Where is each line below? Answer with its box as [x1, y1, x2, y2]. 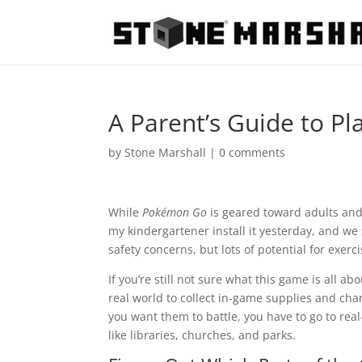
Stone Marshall [124, 145, 207, 160]
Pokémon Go [142, 204, 208, 220]
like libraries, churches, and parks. [108, 327, 297, 343]
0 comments [219, 145, 286, 160]
